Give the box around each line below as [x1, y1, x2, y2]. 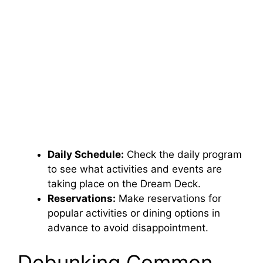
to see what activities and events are [48, 163, 222, 175]
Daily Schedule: [48, 148, 124, 160]
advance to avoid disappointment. [48, 221, 208, 234]
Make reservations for [116, 192, 221, 204]
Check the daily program [124, 148, 242, 160]
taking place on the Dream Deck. [48, 177, 201, 190]
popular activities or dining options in [48, 207, 220, 219]
